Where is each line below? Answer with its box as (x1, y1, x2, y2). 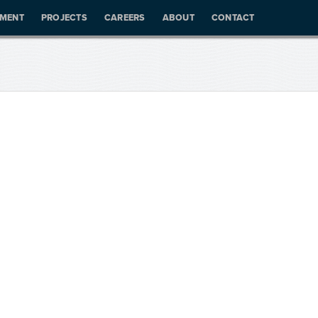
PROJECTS (40, 13, 87, 23)
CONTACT (211, 13, 255, 23)
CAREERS (104, 13, 146, 23)
